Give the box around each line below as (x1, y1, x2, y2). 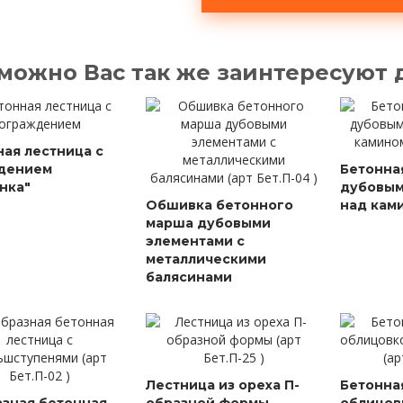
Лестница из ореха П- (146, 377, 300, 393)
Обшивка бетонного (146, 197, 294, 213)
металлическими (146, 251, 267, 267)
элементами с (146, 233, 246, 249)
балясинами (146, 269, 233, 285)
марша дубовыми (146, 215, 272, 231)
